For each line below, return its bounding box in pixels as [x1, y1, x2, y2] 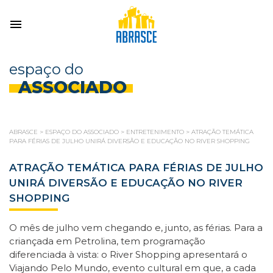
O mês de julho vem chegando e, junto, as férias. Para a [9, 222, 263, 233]
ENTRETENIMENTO [126, 128, 184, 136]
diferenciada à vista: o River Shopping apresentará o [9, 249, 247, 260]
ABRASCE [9, 128, 38, 136]
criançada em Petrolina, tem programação [9, 235, 205, 247]
